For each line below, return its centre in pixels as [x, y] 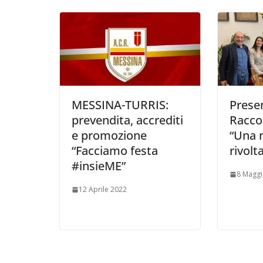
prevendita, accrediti [127, 120]
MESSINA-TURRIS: [120, 105]
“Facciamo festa [115, 151]
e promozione [109, 136]
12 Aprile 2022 [103, 190]
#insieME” [99, 166]
